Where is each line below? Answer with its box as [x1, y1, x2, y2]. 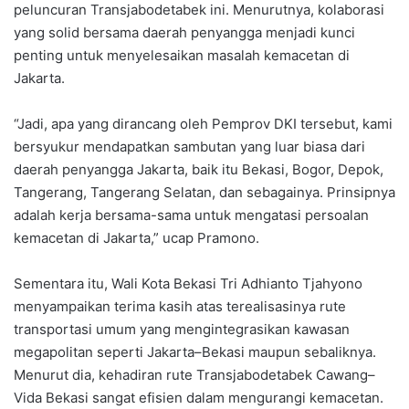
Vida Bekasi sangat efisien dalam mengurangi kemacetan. [14, 389, 383, 407]
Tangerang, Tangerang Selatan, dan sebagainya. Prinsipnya [14, 184, 395, 202]
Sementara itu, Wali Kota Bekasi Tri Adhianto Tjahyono [14, 275, 362, 293]
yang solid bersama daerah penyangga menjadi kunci [14, 24, 355, 42]
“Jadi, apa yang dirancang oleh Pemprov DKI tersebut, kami [14, 115, 393, 133]
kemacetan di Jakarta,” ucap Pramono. [14, 229, 259, 247]
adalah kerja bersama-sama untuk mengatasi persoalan [14, 206, 369, 225]
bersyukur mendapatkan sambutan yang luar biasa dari [14, 138, 365, 156]
